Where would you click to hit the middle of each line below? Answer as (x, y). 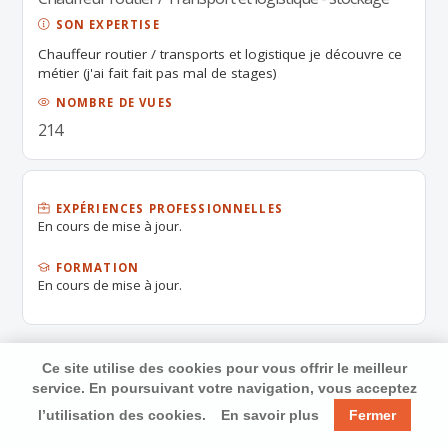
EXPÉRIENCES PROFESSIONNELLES (167, 208)
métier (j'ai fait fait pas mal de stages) (158, 73)
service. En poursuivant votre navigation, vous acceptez (224, 388)
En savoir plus (269, 415)
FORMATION (95, 267)
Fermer (372, 415)
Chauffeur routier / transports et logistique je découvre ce (220, 54)
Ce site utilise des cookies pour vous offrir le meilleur (224, 368)
